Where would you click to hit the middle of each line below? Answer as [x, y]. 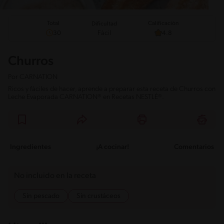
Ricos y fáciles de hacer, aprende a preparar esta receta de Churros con [112, 89]
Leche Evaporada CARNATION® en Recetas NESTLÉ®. [86, 97]
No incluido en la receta [55, 176]
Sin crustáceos [98, 196]
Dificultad [104, 24]
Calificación [163, 24]
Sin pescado [41, 196]
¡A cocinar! [112, 147]
